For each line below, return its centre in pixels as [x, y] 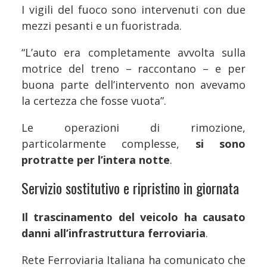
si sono [221, 143]
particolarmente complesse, [108, 143]
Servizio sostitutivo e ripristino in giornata [130, 187]
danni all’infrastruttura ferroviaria [114, 233]
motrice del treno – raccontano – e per [133, 68]
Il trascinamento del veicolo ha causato [133, 217]
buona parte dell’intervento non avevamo [133, 84]
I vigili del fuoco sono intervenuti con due [133, 9]
